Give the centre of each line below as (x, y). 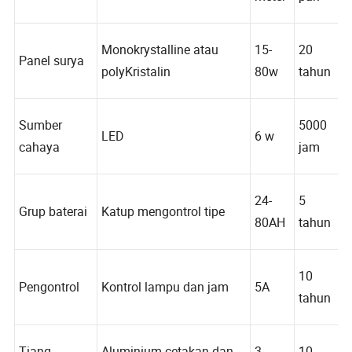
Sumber (41, 144)
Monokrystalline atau (162, 68)
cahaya (40, 166)
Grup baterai (54, 231)
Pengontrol (50, 308)
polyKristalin (137, 90)
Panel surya (52, 79)
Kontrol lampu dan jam (167, 308)
